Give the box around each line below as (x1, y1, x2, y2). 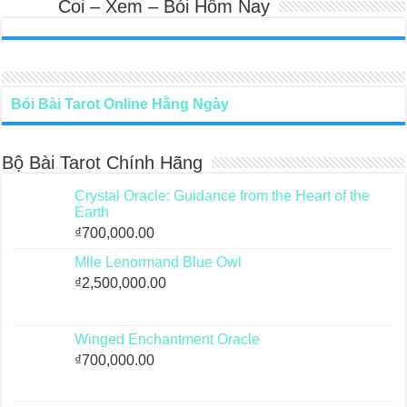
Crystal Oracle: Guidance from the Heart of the (74, 188, 371, 204)
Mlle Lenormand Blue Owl (74, 254, 243, 271)
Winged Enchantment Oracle (74, 332, 261, 348)
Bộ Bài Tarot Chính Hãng (2, 153, 203, 174)
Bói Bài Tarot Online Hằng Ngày (11, 96, 230, 113)
